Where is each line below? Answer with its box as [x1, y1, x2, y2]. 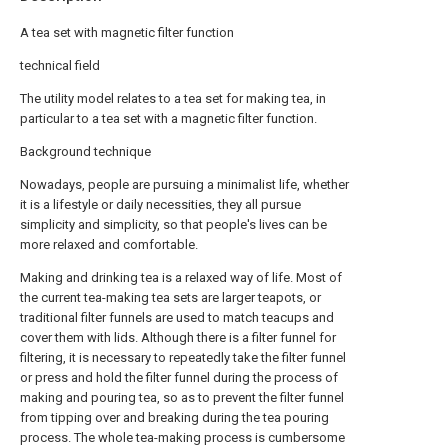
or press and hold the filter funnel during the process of [20, 369, 338, 385]
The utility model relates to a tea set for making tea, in [20, 90, 326, 106]
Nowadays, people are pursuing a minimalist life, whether [20, 176, 349, 192]
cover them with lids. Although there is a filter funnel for [20, 329, 336, 345]
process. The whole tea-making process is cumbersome [20, 429, 345, 445]
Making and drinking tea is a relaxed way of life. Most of [20, 269, 342, 285]
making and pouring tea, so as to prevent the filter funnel [20, 389, 344, 405]
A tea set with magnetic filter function [20, 24, 234, 40]
